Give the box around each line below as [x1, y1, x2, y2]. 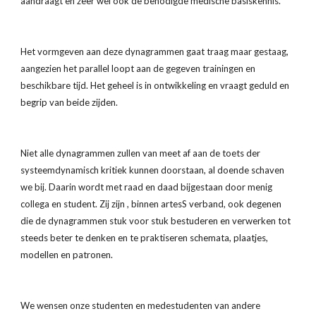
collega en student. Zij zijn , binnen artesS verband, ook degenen [20, 198, 282, 209]
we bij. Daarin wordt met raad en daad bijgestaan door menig [20, 181, 273, 193]
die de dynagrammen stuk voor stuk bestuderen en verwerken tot [20, 215, 291, 226]
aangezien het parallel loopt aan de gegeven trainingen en [20, 63, 256, 74]
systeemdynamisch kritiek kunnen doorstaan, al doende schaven [20, 164, 285, 176]
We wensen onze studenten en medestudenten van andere [20, 300, 261, 311]
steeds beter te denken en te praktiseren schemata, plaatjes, [20, 232, 269, 243]
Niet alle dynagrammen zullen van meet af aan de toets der [20, 147, 261, 159]
